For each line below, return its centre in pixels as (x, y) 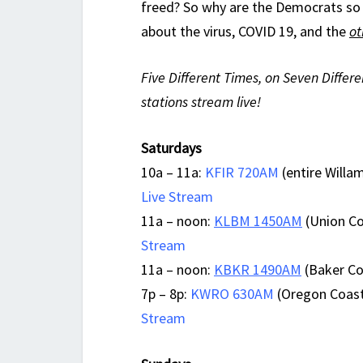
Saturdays (171, 148)
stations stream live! (201, 102)
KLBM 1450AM (258, 221)
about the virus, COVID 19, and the (245, 32)
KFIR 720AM (242, 173)
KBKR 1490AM (258, 270)
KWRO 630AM (232, 294)
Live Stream (177, 197)
